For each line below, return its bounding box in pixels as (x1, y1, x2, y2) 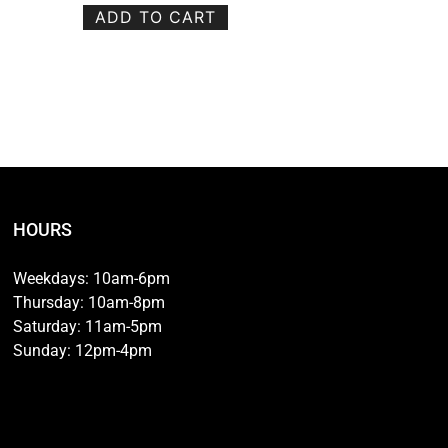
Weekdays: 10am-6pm (13, 269, 170, 289)
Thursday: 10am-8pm (13, 293, 165, 313)
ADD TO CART (94, 7, 216, 28)
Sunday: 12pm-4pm (13, 341, 152, 361)
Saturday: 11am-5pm (13, 317, 162, 337)
